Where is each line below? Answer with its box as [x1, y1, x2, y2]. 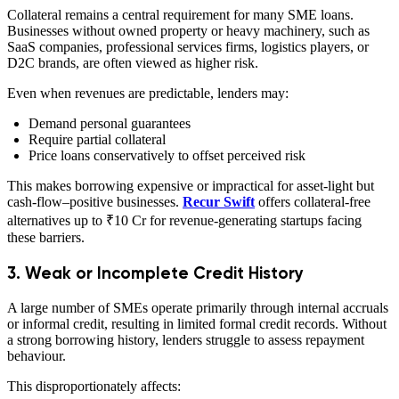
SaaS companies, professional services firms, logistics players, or [7, 39, 369, 55]
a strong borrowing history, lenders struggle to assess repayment [7, 331, 364, 347]
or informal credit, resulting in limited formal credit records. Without [7, 315, 387, 331]
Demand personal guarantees [28, 116, 191, 132]
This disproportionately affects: [7, 378, 181, 394]
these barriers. [7, 230, 85, 246]
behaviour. [7, 347, 66, 363]
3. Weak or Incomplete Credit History [7, 262, 304, 283]
